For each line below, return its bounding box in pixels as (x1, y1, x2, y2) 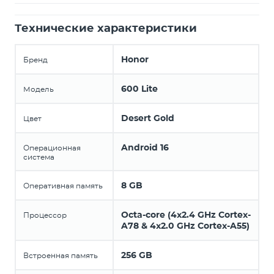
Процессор (23, 210, 67, 220)
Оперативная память (23, 181, 103, 190)
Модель (23, 84, 54, 94)
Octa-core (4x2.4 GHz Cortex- (121, 209, 251, 220)
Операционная (23, 143, 81, 152)
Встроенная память (23, 251, 98, 260)
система (23, 152, 54, 161)
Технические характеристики (15, 21, 197, 35)
